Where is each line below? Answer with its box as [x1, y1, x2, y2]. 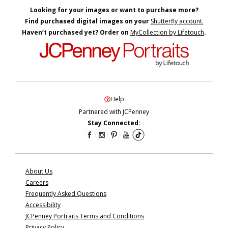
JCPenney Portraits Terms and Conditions [25, 211, 144, 220]
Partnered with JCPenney [79, 107, 149, 116]
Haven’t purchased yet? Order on [22, 27, 130, 37]
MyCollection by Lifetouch [130, 27, 204, 37]
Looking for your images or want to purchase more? [30, 5, 198, 14]
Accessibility [25, 200, 61, 209]
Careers [25, 178, 48, 187]
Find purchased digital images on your [24, 16, 151, 25]
